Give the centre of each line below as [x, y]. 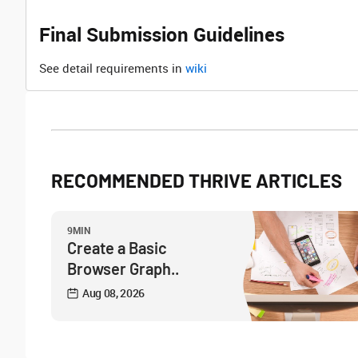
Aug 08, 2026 [114, 293]
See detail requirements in [112, 68]
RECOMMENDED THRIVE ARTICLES [197, 180]
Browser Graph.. [123, 268]
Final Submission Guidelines [162, 34]
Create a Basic [117, 248]
